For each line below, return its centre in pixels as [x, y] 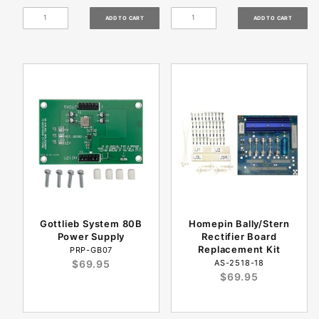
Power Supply [91, 236]
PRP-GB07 [91, 250]
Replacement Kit [239, 249]
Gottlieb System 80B [91, 223]
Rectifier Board [239, 236]
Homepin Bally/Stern [239, 223]
